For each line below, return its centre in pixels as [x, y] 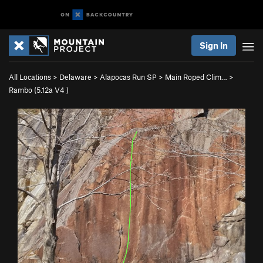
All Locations [30, 77]
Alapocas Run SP [128, 77]
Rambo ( [23, 90]
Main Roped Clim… [196, 77]
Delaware [75, 77]
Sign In [214, 45]
